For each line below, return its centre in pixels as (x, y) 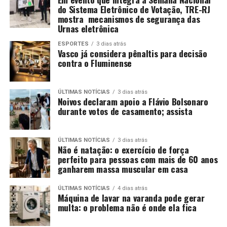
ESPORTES (73, 44)
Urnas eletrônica (88, 28)
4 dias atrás (132, 188)
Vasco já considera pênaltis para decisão (132, 53)
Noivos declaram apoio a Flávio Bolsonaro (133, 101)
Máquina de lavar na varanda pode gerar (131, 198)
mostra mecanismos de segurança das (129, 19)
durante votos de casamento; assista (125, 111)
